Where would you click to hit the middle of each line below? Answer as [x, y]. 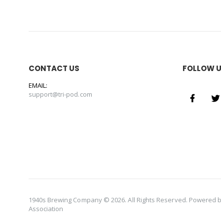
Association [46, 209]
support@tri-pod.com [60, 94]
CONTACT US [54, 68]
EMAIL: [38, 85]
